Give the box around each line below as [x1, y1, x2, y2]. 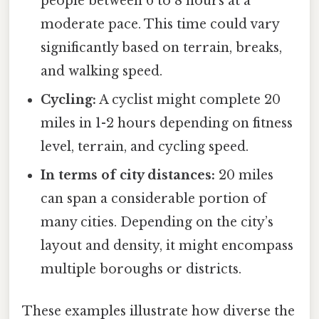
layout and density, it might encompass [41, 237, 294, 253]
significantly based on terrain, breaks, [41, 39, 283, 56]
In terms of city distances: [41, 167, 216, 183]
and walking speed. [41, 63, 163, 79]
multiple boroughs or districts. [41, 261, 242, 277]
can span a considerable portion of [41, 190, 267, 206]
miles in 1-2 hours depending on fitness [41, 115, 293, 131]
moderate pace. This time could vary [41, 16, 280, 32]
